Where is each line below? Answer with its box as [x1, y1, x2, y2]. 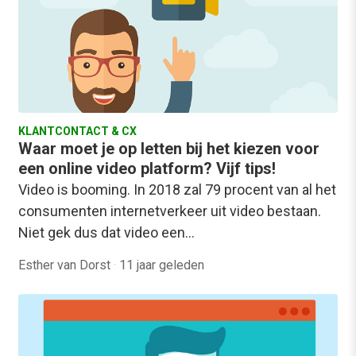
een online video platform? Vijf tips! [18, 159, 276, 179]
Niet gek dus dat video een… [18, 224, 195, 242]
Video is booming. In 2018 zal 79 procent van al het [18, 181, 336, 199]
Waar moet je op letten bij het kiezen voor [18, 139, 319, 159]
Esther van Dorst [18, 257, 114, 273]
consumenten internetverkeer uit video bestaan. [18, 203, 321, 220]
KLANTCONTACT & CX [18, 125, 137, 138]
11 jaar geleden [119, 257, 204, 273]
